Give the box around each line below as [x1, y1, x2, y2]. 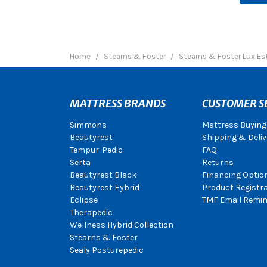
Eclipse [70, 195, 98, 205]
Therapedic [70, 207, 113, 218]
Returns [201, 157, 234, 167]
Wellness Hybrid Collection [70, 220, 173, 230]
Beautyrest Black [70, 170, 136, 180]
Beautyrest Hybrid [70, 182, 139, 193]
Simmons [70, 120, 107, 130]
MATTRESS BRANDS [70, 97, 166, 110]
